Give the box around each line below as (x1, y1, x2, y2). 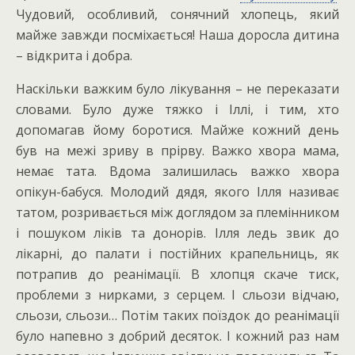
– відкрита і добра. (16, 47, 132, 64)
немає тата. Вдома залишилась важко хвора (16, 162, 339, 180)
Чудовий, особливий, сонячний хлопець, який (16, 6, 339, 23)
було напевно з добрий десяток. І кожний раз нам (16, 327, 339, 345)
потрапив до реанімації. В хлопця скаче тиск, (16, 265, 339, 283)
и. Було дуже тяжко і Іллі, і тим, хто (61, 101, 339, 118)
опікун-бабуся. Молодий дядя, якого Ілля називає (16, 183, 339, 200)
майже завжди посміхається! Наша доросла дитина (16, 26, 339, 44)
